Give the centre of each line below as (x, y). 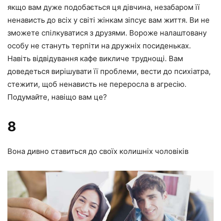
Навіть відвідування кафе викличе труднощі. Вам (95, 59)
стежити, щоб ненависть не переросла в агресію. (97, 84)
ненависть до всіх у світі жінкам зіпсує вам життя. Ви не (109, 20)
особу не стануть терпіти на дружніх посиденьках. (99, 46)
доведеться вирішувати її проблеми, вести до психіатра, (109, 72)
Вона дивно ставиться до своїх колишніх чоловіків (98, 151)
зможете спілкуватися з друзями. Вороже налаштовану (107, 33)
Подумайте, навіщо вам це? (57, 97)
